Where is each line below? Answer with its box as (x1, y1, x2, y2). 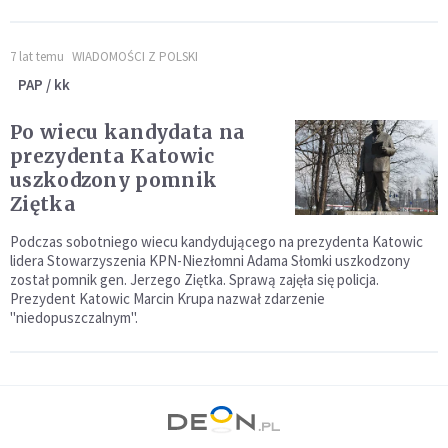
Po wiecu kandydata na (10, 120, 246, 144)
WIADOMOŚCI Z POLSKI (72, 48, 198, 65)
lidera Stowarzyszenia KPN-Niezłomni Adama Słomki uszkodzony (10, 251, 410, 270)
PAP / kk (18, 75, 70, 94)
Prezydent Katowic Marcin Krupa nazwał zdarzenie (10, 289, 325, 308)
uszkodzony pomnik (10, 168, 218, 192)
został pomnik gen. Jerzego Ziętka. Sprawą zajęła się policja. (10, 270, 379, 289)
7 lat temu (10, 48, 64, 65)
